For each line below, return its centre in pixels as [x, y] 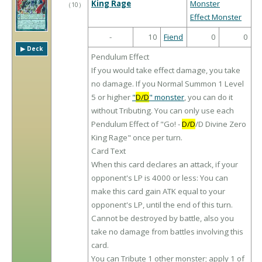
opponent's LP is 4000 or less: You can [160, 178]
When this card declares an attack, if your [165, 165]
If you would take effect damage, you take [166, 70]
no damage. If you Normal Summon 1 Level [168, 84]
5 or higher [112, 97]
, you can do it [208, 97]
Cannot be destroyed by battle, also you [163, 218]
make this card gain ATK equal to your [158, 192]
